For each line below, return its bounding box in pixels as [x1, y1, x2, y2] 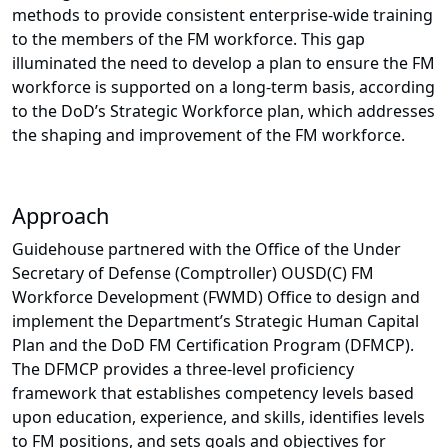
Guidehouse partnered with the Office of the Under [12, 238, 401, 261]
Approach [12, 201, 109, 231]
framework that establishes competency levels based [12, 382, 414, 405]
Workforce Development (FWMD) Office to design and [12, 286, 420, 309]
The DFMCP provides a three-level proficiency [12, 358, 354, 381]
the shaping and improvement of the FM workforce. [12, 124, 405, 147]
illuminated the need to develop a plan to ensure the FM [12, 52, 435, 75]
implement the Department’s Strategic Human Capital [12, 310, 419, 333]
